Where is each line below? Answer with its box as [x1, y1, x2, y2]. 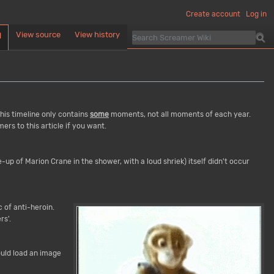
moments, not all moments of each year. [109, 109, 251, 119]
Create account [186, 10, 240, 19]
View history [75, 29, 120, 39]
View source [15, 29, 61, 39]
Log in [246, 10, 267, 19]
